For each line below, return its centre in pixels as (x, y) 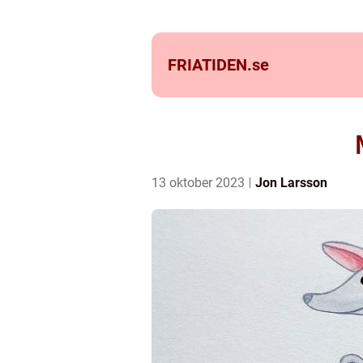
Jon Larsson (291, 183)
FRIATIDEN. (210, 65)
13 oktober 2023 (200, 183)
